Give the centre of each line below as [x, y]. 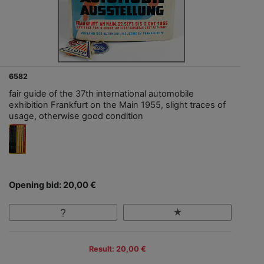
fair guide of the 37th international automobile [101, 94]
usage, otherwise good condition [76, 116]
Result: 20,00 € [117, 249]
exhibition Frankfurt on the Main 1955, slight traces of [117, 105]
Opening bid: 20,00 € [52, 185]
